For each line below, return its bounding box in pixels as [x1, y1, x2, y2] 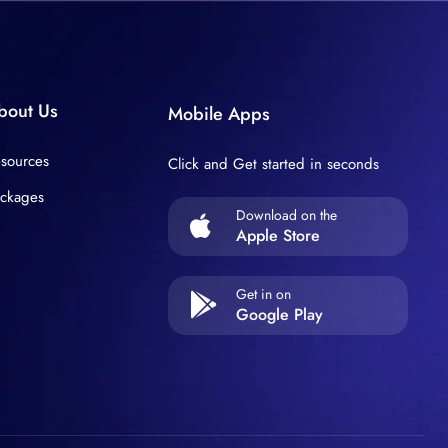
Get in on [235, 284, 291, 304]
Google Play [235, 303, 323, 326]
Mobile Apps [167, 101, 270, 127]
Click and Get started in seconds [167, 153, 379, 175]
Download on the [235, 205, 337, 225]
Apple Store [235, 224, 320, 247]
